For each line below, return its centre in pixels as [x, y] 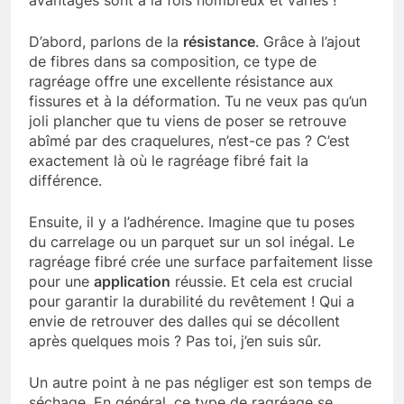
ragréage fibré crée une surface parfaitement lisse [201, 262]
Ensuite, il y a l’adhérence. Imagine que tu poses [192, 222]
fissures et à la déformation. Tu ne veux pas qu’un [198, 101]
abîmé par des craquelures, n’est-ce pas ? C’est [189, 141]
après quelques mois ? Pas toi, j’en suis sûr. [175, 341]
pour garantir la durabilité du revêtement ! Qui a [192, 302]
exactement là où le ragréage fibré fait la [169, 161]
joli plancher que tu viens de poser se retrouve [188, 121]
